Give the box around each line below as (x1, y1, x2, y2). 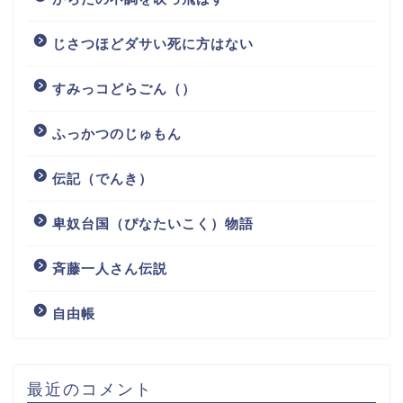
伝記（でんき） (52, 170, 153, 186)
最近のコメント (27, 378, 153, 399)
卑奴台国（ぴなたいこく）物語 (52, 215, 254, 231)
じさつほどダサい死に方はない (52, 35, 254, 51)
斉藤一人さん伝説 (52, 260, 167, 276)
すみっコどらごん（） (52, 80, 196, 96)
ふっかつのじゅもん (52, 125, 182, 141)
